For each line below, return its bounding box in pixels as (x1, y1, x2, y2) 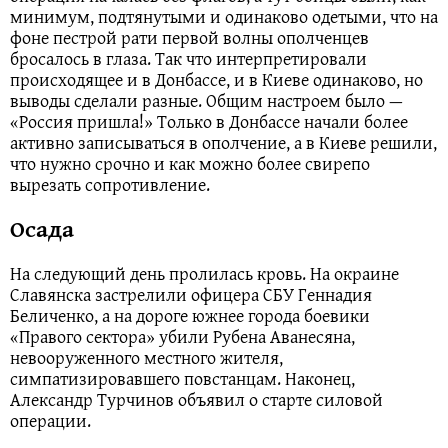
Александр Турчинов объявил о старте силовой (10, 386, 383, 413)
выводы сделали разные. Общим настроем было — (10, 87, 403, 115)
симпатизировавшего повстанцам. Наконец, (10, 365, 355, 392)
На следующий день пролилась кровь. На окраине (10, 260, 399, 287)
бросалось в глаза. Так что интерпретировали (10, 45, 367, 73)
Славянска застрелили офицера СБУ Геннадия (10, 281, 372, 308)
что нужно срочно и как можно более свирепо (10, 150, 370, 178)
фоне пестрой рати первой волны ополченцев (10, 24, 369, 52)
